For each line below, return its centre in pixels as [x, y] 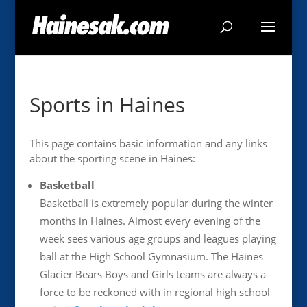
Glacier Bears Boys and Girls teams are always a [152, 274]
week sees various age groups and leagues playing [158, 238]
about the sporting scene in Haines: [112, 158]
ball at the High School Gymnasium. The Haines [151, 256]
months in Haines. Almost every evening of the [150, 221]
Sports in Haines [107, 105]
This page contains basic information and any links [148, 143]
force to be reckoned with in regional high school [155, 292]
